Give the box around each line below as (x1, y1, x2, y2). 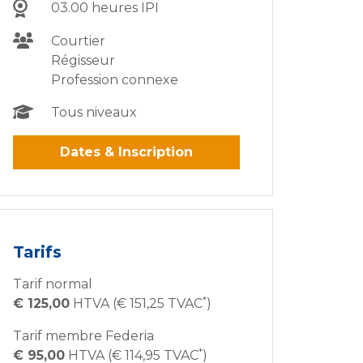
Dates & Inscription (60, 144, 193, 160)
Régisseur (50, 53, 115, 69)
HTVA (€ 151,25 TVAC (70, 296, 203, 312)
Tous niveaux (50, 105, 137, 121)
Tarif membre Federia (13, 328, 154, 344)
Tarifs (13, 242, 62, 263)
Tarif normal (13, 276, 92, 293)
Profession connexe (50, 72, 178, 88)
